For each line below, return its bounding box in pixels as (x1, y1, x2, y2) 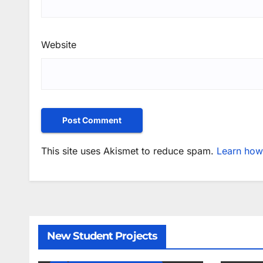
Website (41, 38, 76, 50)
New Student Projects (47, 229, 157, 242)
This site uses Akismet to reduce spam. (41, 144, 217, 157)
